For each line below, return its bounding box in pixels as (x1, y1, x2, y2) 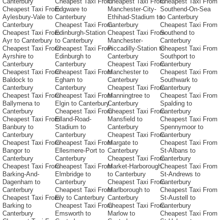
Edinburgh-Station (55, 29, 106, 37)
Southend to (160, 29, 194, 37)
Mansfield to (108, 115, 142, 123)
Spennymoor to (160, 123, 203, 131)
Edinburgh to (55, 53, 91, 60)
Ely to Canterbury (55, 194, 105, 202)
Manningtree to (108, 92, 150, 100)
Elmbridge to (55, 170, 91, 178)
